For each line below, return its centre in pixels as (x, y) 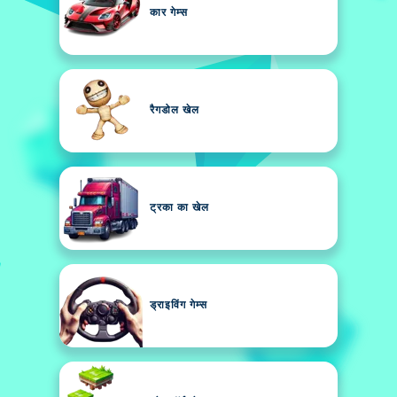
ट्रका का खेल (179, 208)
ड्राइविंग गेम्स (179, 306)
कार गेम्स (169, 13)
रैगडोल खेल (175, 111)
